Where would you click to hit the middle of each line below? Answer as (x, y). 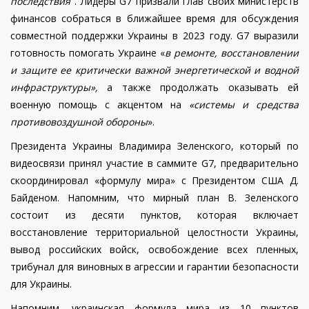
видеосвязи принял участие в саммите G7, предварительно (154, 163)
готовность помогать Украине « (88, 53)
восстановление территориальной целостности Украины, (154, 232)
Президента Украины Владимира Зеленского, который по (154, 146)
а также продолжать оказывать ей (203, 88)
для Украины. (41, 284)
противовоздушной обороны (79, 122)
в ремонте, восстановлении (232, 53)
